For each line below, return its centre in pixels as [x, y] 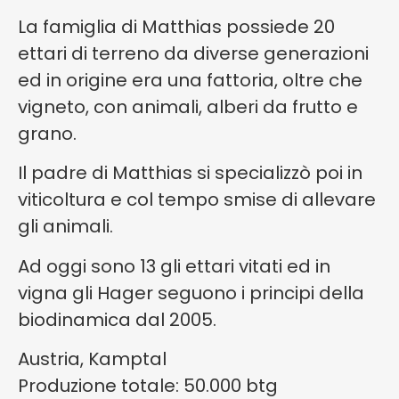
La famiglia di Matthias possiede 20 [176, 26]
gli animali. [68, 227]
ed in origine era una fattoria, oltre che [190, 80]
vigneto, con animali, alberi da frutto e [188, 106]
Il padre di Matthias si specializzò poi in [190, 173]
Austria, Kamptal [92, 358]
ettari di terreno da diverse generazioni [193, 53]
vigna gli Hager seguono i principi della [191, 293]
